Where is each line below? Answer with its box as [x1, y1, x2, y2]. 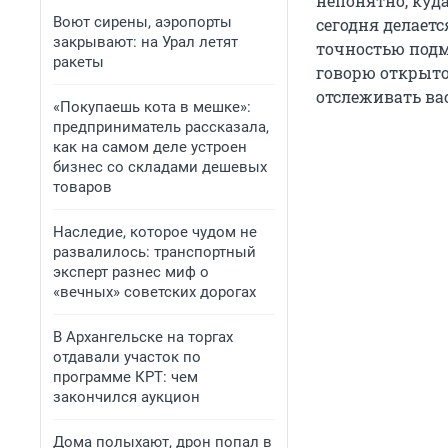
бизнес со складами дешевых [53, 158, 267, 176]
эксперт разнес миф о [53, 263, 209, 281]
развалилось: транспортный [53, 243, 256, 261]
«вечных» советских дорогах [53, 283, 256, 301]
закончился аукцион [53, 388, 200, 406]
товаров [53, 178, 112, 196]
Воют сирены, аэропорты [53, 13, 232, 31]
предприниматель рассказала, [53, 118, 269, 136]
